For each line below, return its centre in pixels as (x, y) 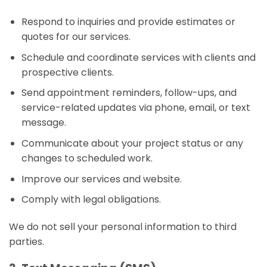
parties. (27, 241)
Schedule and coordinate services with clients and (138, 57)
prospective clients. (67, 72)
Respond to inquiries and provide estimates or (128, 22)
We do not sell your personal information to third (123, 226)
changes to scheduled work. (87, 158)
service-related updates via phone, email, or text (136, 108)
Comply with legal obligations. (91, 200)
